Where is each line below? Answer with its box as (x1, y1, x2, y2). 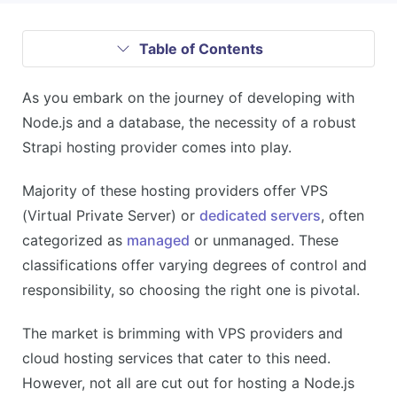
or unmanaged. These (190, 230, 339, 249)
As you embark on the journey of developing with (22, 89, 354, 106)
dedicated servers (199, 206, 321, 224)
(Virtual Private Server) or (22, 206, 199, 224)
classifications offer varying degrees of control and (22, 255, 367, 274)
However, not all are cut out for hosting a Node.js (22, 373, 354, 392)
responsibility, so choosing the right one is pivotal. (22, 280, 360, 299)
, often (321, 206, 364, 224)
